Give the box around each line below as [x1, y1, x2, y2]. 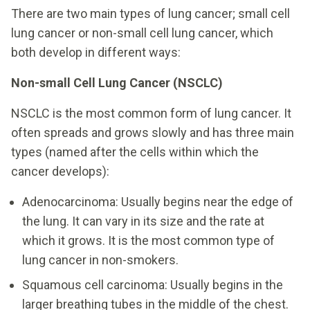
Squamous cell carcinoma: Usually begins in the [22, 277, 283, 292]
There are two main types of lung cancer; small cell [11, 6, 290, 21]
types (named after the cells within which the [11, 144, 259, 159]
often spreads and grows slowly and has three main [11, 125, 294, 140]
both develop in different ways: [11, 44, 181, 60]
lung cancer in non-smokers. [22, 252, 179, 267]
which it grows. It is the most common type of [22, 232, 275, 248]
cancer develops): [11, 163, 109, 179]
